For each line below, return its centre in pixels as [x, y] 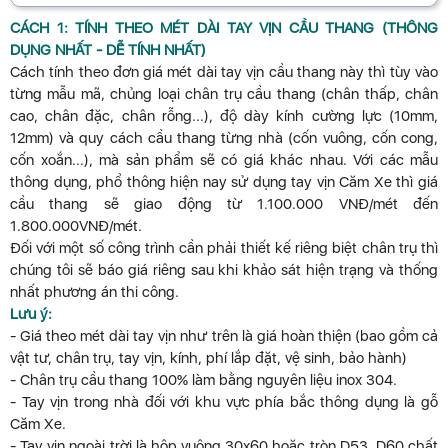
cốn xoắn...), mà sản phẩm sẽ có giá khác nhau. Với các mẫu [224, 160]
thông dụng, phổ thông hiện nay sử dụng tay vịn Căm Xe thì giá [224, 182]
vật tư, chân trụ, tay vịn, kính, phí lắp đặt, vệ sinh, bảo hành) [208, 358]
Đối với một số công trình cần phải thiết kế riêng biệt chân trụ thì [224, 248]
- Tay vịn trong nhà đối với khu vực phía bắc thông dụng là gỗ [224, 402]
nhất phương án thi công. [94, 292]
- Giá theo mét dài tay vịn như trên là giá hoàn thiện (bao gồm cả [224, 336]
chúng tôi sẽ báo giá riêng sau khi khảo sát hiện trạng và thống [224, 270]
